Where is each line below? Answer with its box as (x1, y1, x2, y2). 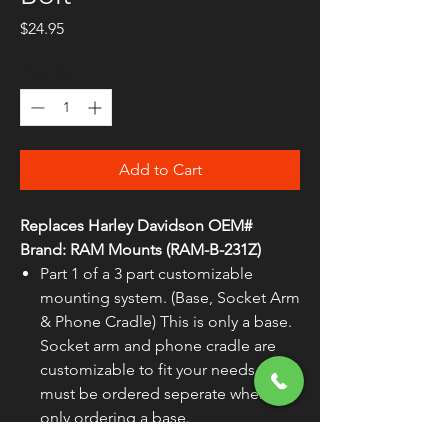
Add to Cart (118, 160, 202, 180)
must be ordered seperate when (40, 384, 268, 404)
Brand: (20, 240, 70, 260)
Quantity (20, 62, 74, 81)
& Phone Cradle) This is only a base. (40, 312, 292, 332)
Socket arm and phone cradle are (40, 336, 276, 356)
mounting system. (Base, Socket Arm (40, 288, 300, 308)
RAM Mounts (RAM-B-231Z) (70, 240, 261, 260)
